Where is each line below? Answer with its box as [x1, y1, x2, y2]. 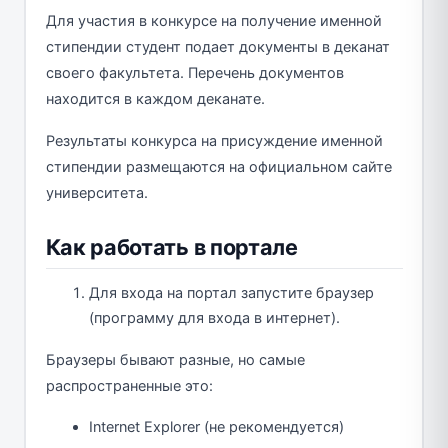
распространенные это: [45, 377, 213, 396]
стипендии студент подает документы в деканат [45, 38, 390, 57]
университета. [45, 184, 148, 203]
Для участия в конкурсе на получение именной [45, 12, 382, 31]
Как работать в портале [45, 234, 298, 261]
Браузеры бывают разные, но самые [45, 351, 305, 370]
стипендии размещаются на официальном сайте [45, 158, 392, 177]
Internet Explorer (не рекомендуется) [89, 418, 344, 437]
